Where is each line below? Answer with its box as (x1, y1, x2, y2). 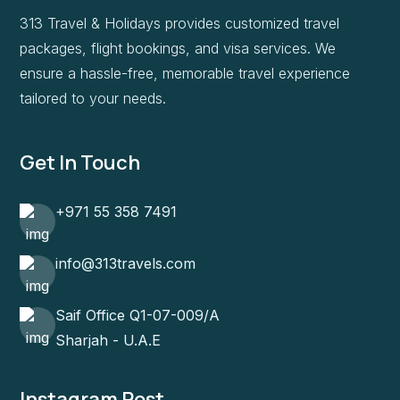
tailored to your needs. (20, 88, 166, 107)
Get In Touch (20, 149, 140, 177)
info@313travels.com (55, 254, 196, 273)
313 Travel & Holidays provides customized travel (20, 13, 339, 32)
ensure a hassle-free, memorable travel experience (20, 63, 350, 82)
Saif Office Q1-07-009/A (55, 306, 220, 325)
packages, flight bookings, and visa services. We (20, 38, 336, 57)
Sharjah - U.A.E (55, 331, 161, 350)
